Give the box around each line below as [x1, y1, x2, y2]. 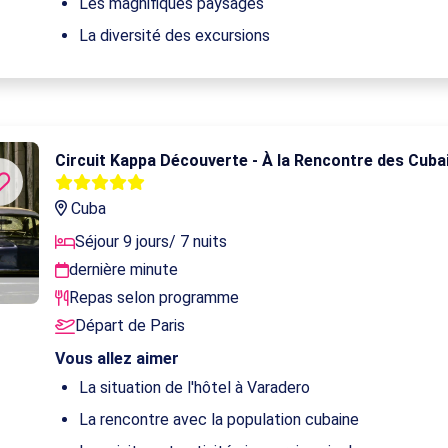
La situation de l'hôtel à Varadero [79, 377, 311, 397]
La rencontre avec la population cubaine [79, 409, 360, 429]
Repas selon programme [69, 287, 240, 307]
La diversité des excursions [79, 25, 271, 45]
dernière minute [69, 259, 179, 279]
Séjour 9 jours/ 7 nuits [75, 231, 228, 251]
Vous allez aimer [55, 348, 180, 368]
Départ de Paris [75, 315, 186, 335]
